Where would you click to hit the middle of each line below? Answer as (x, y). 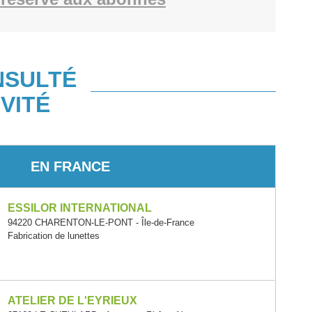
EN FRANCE (70, 166)
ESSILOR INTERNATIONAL (79, 208)
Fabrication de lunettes (53, 236)
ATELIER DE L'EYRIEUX (72, 301)
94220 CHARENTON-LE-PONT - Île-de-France (101, 223)
